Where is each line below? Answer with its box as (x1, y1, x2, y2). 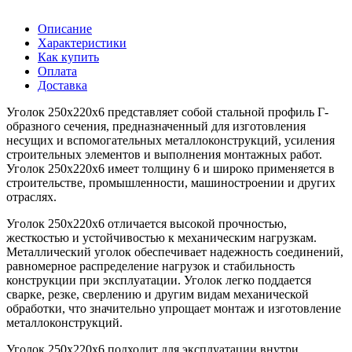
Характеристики (38, 35, 126, 49)
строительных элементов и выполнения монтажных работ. (6, 147, 322, 161)
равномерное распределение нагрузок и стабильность (6, 258, 295, 273)
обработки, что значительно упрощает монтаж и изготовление (6, 301, 341, 315)
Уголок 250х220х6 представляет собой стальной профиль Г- (6, 104, 328, 119)
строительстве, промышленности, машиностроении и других (6, 175, 335, 189)
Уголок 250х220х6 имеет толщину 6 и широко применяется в (6, 161, 335, 175)
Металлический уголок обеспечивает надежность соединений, (6, 244, 343, 258)
